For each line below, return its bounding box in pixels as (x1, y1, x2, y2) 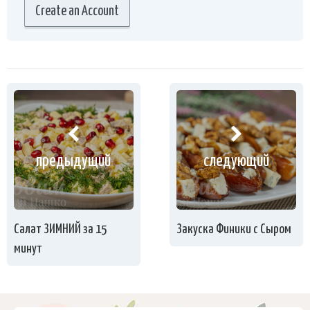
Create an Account (35, 5, 119, 19)
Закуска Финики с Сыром (176, 222, 292, 236)
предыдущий (36, 154, 111, 170)
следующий (203, 154, 270, 170)
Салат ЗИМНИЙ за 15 (14, 222, 107, 236)
